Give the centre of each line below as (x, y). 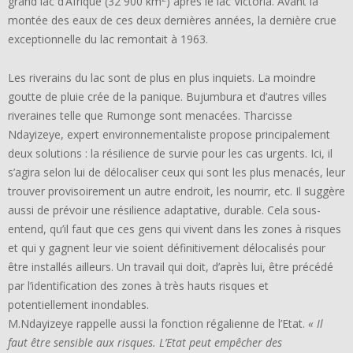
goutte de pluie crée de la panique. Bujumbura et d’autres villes (167, 97)
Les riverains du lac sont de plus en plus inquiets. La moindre (162, 78)
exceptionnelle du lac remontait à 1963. (108, 39)
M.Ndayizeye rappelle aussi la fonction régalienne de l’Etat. (158, 324)
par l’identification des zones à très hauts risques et (138, 286)
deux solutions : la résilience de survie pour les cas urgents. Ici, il (170, 154)
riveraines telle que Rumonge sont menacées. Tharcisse (150, 116)
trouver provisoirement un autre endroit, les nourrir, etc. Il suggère (176, 191)
